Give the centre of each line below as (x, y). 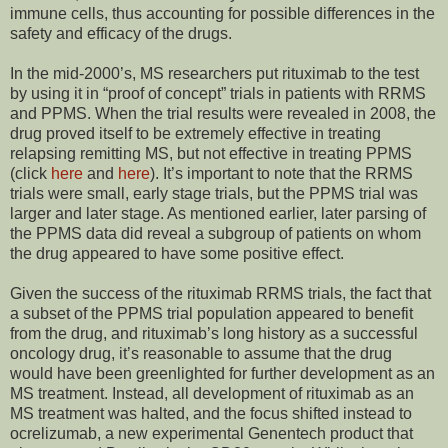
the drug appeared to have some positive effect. (177, 254)
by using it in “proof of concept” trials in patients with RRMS (218, 94)
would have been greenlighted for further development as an (222, 374)
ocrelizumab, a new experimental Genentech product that (211, 434)
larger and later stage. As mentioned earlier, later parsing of (218, 214)
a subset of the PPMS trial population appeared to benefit (211, 314)
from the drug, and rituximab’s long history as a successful (214, 334)
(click (30, 174)
